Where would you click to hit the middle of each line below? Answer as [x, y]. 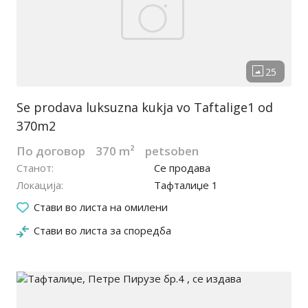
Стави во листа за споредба [102, 231]
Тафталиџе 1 [186, 185]
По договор [51, 151]
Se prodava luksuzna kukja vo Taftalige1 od [145, 108]
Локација [39, 185]
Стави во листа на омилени [101, 207]
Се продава [182, 168]
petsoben [172, 151]
